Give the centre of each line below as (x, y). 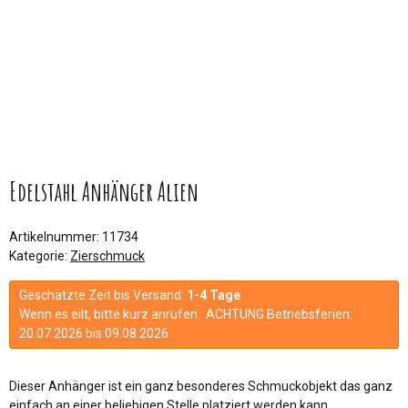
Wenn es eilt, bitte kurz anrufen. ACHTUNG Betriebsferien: (186, 314)
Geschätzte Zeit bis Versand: (103, 295)
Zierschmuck (107, 255)
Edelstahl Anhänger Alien (104, 192)
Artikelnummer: (56, 236)
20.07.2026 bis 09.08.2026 (94, 333)
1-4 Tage (214, 295)
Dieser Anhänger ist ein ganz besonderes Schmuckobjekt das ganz (201, 386)
